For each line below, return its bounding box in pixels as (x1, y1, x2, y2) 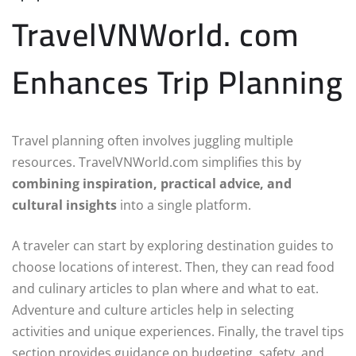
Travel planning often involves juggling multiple (12, 132, 293, 150)
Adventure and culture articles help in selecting (12, 301, 294, 319)
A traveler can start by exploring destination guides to (12, 237, 334, 255)
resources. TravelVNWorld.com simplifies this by (12, 153, 301, 172)
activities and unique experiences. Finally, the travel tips (12, 323, 344, 341)
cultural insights (12, 196, 117, 215)
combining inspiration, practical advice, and (12, 175, 292, 193)
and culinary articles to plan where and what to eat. (12, 280, 319, 298)
